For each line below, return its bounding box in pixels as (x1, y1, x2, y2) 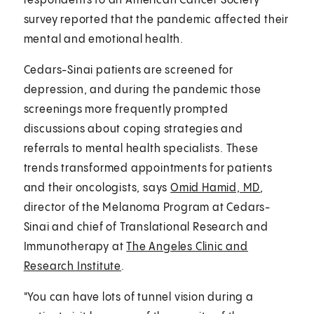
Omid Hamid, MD (170, 182, 261, 194)
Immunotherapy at (23, 240, 127, 253)
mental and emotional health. (23, 33, 186, 46)
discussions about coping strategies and (23, 123, 243, 135)
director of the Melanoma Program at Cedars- (23, 201, 271, 214)
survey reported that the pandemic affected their (23, 13, 289, 26)
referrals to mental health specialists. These (23, 142, 259, 155)
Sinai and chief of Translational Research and (23, 221, 268, 233)
